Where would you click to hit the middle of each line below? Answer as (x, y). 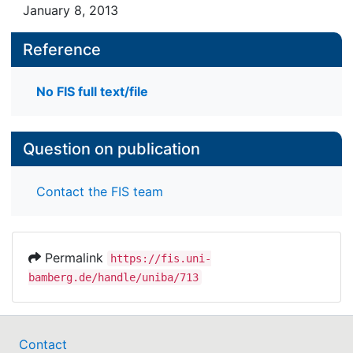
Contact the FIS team (100, 191)
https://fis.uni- (161, 258)
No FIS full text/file (92, 92)
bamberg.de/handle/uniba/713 (113, 277)
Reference (62, 50)
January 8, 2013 (71, 10)
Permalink (74, 257)
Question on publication (111, 149)
